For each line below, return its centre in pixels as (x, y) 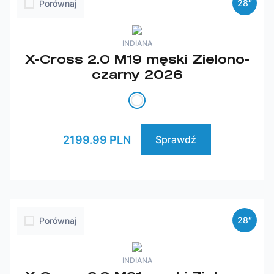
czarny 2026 (137, 74)
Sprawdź (176, 139)
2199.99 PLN (97, 139)
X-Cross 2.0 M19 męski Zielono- (137, 59)
